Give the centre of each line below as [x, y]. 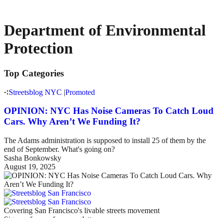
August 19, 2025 [30, 167]
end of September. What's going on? [59, 149]
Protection [38, 48]
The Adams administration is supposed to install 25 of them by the [105, 141]
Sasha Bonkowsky [33, 158]
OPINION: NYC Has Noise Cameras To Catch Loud [109, 111]
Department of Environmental [105, 30]
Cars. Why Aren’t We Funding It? [72, 122]
